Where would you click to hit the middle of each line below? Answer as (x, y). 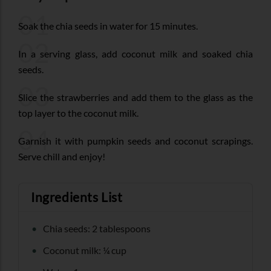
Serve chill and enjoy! (62, 156)
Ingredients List (77, 197)
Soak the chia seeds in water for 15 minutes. (108, 25)
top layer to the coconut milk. (78, 113)
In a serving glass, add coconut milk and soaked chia (135, 53)
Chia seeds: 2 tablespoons (97, 228)
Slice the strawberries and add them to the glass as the (135, 97)
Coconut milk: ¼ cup (85, 250)
